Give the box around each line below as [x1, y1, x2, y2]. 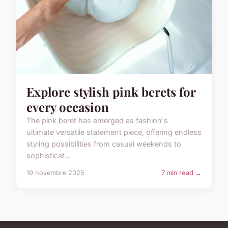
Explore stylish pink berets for [26, 83, 195, 100]
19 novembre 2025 [26, 168, 84, 177]
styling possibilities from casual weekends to [26, 139, 181, 148]
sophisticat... [26, 151, 71, 160]
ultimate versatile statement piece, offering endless [26, 127, 202, 136]
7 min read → [161, 168, 202, 177]
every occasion [26, 98, 109, 115]
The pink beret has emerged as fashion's [26, 116, 168, 125]
